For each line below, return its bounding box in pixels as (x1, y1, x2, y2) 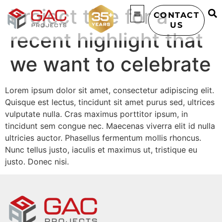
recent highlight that (10, 28, 203, 53)
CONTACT (153, 10, 200, 20)
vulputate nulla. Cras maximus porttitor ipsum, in (5, 109, 188, 119)
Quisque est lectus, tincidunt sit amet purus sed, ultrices (5, 97, 215, 107)
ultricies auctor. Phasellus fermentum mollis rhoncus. (5, 133, 201, 143)
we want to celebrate (10, 52, 211, 76)
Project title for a (10, 4, 168, 29)
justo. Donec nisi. (5, 157, 69, 166)
